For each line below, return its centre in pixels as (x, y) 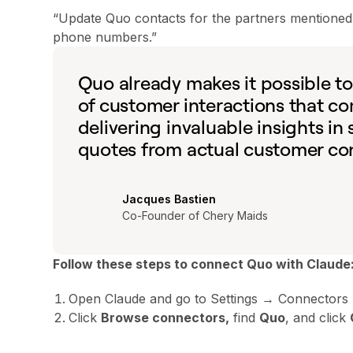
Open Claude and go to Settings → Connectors (208, 298)
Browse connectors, (165, 317)
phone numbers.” (104, 37)
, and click (317, 317)
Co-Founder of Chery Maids (195, 215)
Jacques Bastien (169, 199)
